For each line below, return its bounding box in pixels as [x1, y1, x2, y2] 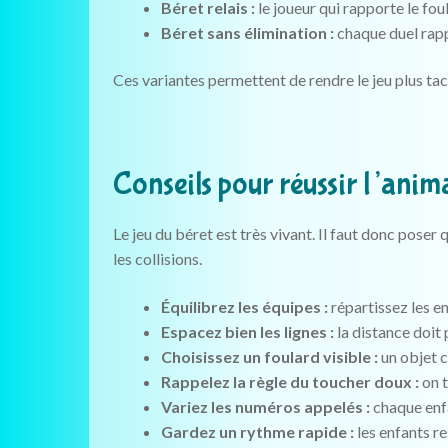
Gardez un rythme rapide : [160, 421, 354, 441]
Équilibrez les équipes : [160, 296, 328, 316]
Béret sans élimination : [160, 22, 334, 42]
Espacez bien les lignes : [160, 321, 334, 341]
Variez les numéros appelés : [160, 396, 370, 416]
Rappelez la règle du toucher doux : [160, 371, 419, 391]
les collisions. [112, 248, 202, 268]
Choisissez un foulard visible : [160, 346, 378, 366]
